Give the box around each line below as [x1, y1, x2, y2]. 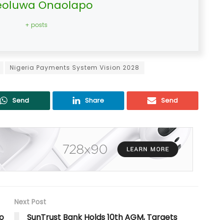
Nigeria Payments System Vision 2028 [10, 63, 139, 72]
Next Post [14, 197, 46, 207]
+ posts [25, 21, 48, 29]
